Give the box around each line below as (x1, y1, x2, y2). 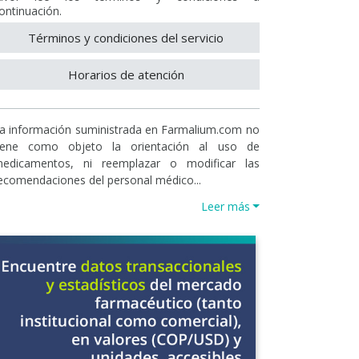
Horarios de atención (67, 67, 184, 83)
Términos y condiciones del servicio (28, 30, 224, 46)
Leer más (200, 199, 250, 214)
